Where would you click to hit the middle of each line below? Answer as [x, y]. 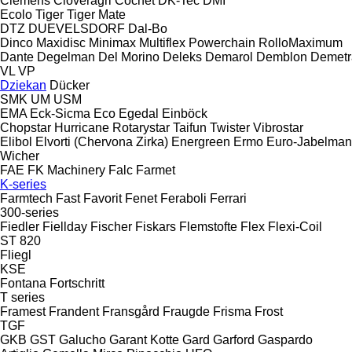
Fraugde [186, 311]
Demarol [229, 57]
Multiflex [162, 42]
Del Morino [129, 57]
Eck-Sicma [60, 113]
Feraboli [183, 198]
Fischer [111, 226]
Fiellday [65, 226]
